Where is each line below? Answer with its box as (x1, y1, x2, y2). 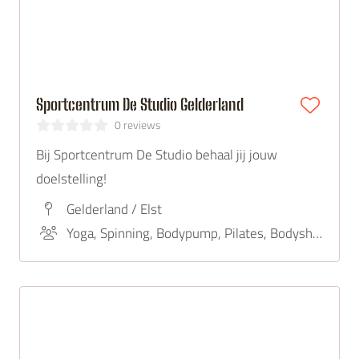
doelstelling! (36, 168, 107, 189)
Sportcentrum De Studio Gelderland (36, 95, 244, 114)
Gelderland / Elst (66, 198, 162, 220)
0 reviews (114, 116, 161, 133)
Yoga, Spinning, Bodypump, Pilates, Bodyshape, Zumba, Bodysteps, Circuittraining (312, 222, 322, 244)
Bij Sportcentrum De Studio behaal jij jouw (36, 144, 277, 165)
